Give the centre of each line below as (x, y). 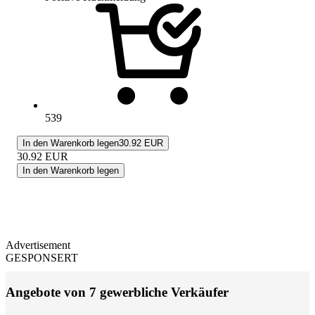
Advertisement (38, 245)
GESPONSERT (42, 258)
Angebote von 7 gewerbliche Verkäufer (117, 292)
